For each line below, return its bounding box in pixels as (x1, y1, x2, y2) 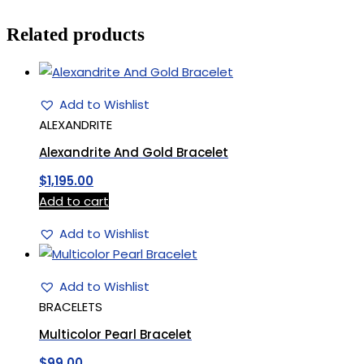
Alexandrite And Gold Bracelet (39, 144, 228, 162)
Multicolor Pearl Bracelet (39, 326, 192, 344)
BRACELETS (39, 297, 102, 315)
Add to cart (39, 192, 109, 210)
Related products (6, 24, 145, 45)
